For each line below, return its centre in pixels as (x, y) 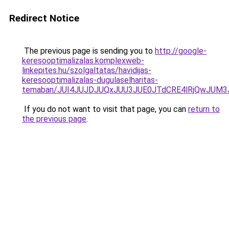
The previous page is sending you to (88, 51)
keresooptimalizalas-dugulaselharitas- (90, 80)
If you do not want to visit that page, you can (105, 109)
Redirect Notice (44, 18)
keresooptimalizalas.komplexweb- (83, 61)
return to (204, 109)
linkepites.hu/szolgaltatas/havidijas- (87, 70)
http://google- (181, 51)
